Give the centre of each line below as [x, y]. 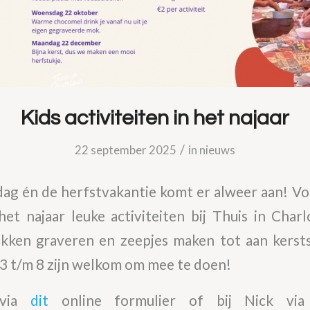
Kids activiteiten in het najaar [155, 118]
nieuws [217, 150]
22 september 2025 [126, 150]
